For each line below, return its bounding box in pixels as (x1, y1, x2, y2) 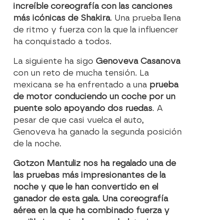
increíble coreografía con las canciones (13, 1, 173, 11)
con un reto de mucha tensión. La (13, 68, 149, 78)
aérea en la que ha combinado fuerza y (13, 206, 170, 216)
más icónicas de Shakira (13, 13, 110, 23)
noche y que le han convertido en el (13, 182, 159, 192)
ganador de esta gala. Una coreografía (13, 194, 168, 204)
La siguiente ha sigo (13, 56, 96, 66)
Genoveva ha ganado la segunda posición (13, 127, 182, 137)
